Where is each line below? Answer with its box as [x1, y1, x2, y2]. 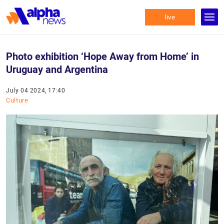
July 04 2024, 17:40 [6, 87, 65, 94]
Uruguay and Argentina [6, 63, 108, 75]
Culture [6, 96, 28, 104]
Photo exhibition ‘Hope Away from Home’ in [6, 50, 199, 62]
